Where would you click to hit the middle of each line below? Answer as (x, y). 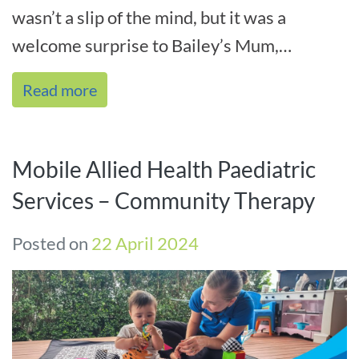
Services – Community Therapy (163, 201)
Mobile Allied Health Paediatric (164, 169)
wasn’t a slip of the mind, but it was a (149, 18)
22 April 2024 (145, 244)
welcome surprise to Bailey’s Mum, (145, 46)
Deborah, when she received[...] (133, 74)
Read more (60, 90)
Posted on (52, 244)
